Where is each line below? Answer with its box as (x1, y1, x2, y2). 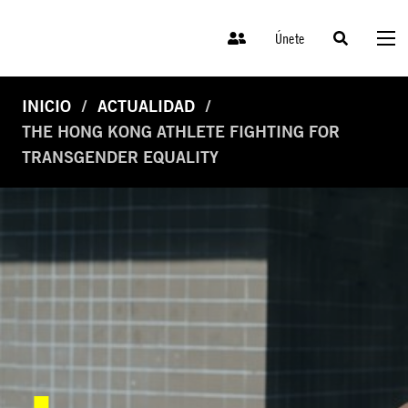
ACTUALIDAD (97, 97, 195, 117)
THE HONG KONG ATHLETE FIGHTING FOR (22, 122, 340, 142)
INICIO (22, 97, 71, 117)
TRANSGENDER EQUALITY (22, 148, 219, 168)
